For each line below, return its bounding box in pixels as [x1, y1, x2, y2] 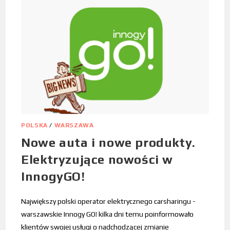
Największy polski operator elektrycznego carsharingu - [21, 197, 196, 206]
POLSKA [21, 122, 48, 129]
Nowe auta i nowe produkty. [21, 136, 196, 150]
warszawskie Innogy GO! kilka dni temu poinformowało [21, 210, 194, 219]
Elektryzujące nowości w [21, 152, 174, 167]
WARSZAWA [54, 122, 94, 129]
